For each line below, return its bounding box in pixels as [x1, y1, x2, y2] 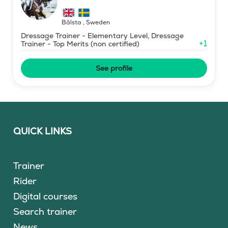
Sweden [86, 18, 110, 26]
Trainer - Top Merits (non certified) [21, 39, 139, 48]
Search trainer [13, 205, 77, 217]
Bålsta [62, 18, 83, 26]
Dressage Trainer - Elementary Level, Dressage [21, 31, 184, 40]
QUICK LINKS [13, 125, 72, 137]
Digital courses [13, 190, 78, 202]
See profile [96, 63, 132, 73]
